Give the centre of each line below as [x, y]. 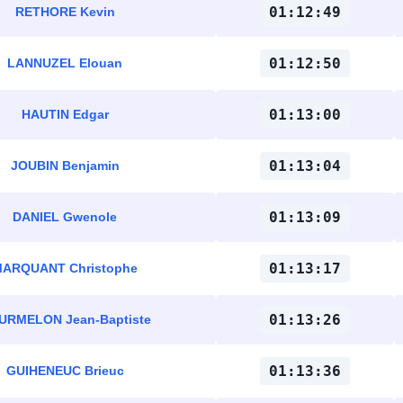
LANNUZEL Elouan [65, 63]
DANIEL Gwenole [65, 217]
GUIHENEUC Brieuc [65, 371]
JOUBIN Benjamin [65, 166]
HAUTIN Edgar [65, 114]
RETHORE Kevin [65, 12]
